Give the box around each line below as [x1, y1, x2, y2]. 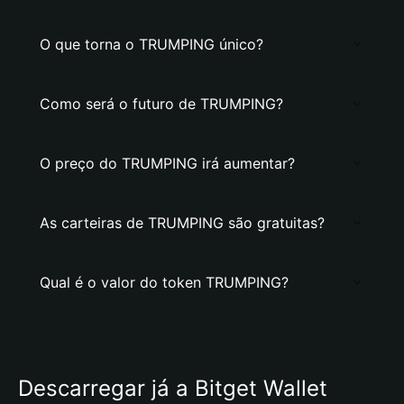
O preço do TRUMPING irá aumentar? [40, 154, 295, 172]
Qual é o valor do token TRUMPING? [40, 273, 289, 291]
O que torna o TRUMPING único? [40, 35, 263, 53]
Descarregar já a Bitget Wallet [18, 375, 327, 401]
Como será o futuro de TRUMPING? [40, 95, 283, 113]
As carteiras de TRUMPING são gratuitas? [40, 214, 325, 232]
